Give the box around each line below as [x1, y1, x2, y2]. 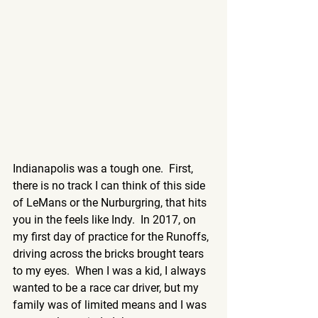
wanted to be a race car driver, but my [13, 280, 202, 295]
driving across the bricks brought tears [13, 246, 207, 261]
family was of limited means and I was [13, 297, 209, 312]
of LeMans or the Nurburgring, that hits [13, 195, 209, 209]
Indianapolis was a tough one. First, [13, 161, 196, 175]
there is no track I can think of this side [13, 178, 208, 192]
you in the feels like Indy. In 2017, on [13, 212, 199, 226]
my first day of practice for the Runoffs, [13, 229, 212, 243]
